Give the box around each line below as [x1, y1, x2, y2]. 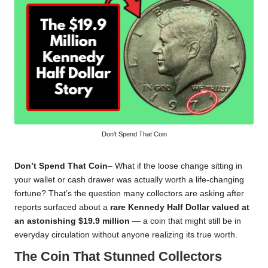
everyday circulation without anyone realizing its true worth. [14, 230, 237, 239]
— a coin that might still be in [130, 216, 241, 226]
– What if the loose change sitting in [108, 161, 242, 170]
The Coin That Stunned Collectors [14, 248, 222, 264]
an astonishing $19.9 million [14, 216, 130, 226]
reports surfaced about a [14, 202, 110, 212]
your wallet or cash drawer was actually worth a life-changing [14, 175, 244, 184]
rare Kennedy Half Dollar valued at [110, 202, 249, 212]
